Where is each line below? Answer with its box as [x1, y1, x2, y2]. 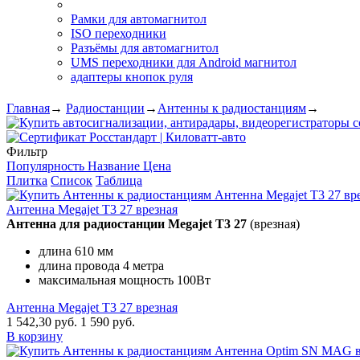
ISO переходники [71, 27, 166, 40]
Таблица [96, 174, 142, 188]
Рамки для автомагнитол [71, 12, 207, 26]
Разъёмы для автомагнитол [71, 41, 219, 55]
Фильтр [6, 145, 47, 159]
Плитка [6, 174, 47, 188]
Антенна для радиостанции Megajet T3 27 [6, 217, 247, 231]
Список [51, 174, 92, 188]
